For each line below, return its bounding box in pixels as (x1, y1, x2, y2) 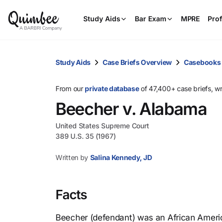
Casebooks (184, 57, 221, 66)
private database (85, 84, 139, 93)
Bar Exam (135, 14, 166, 23)
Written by (55, 153, 88, 162)
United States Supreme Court (55, 121, 149, 130)
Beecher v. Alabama (55, 99, 207, 119)
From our (55, 84, 85, 93)
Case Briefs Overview (103, 57, 172, 66)
